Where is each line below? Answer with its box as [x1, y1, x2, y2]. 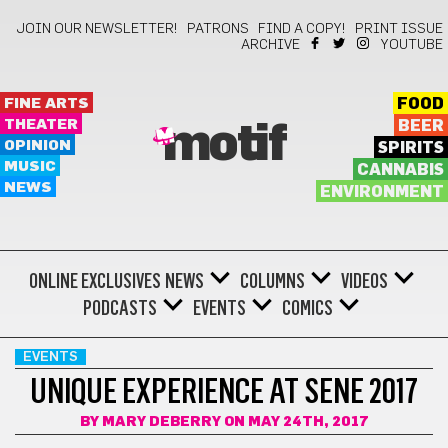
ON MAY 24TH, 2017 [220, 415, 369, 429]
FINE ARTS [4, 96, 89, 111]
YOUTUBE [381, 38, 443, 52]
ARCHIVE [241, 38, 300, 52]
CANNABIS [356, 162, 444, 178]
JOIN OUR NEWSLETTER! [16, 22, 178, 36]
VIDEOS [340, 269, 388, 293]
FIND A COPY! [258, 22, 346, 36]
